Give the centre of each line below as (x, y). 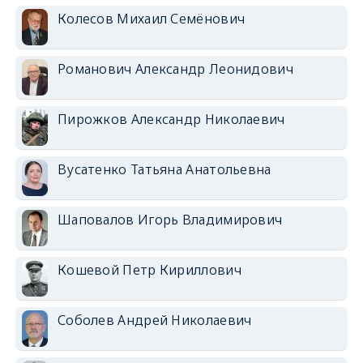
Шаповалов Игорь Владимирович (170, 220)
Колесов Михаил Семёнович (151, 19)
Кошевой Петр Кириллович (149, 270)
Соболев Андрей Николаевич (154, 320)
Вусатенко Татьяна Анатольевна (164, 169)
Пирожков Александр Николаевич (171, 119)
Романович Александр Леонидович (175, 69)
